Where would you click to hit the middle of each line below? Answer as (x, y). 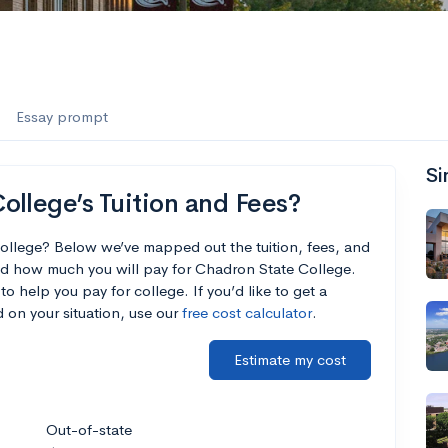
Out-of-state (89, 429)
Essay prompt (62, 116)
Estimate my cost (290, 359)
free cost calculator (247, 312)
